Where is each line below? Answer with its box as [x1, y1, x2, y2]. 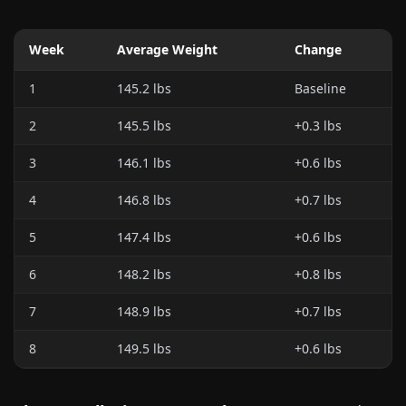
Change [295, 41, 342, 58]
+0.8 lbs [295, 266, 342, 283]
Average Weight [117, 41, 217, 58]
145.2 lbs [117, 80, 171, 97]
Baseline [295, 80, 346, 97]
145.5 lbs [117, 117, 171, 134]
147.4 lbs [117, 228, 171, 246]
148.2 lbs [117, 266, 171, 283]
